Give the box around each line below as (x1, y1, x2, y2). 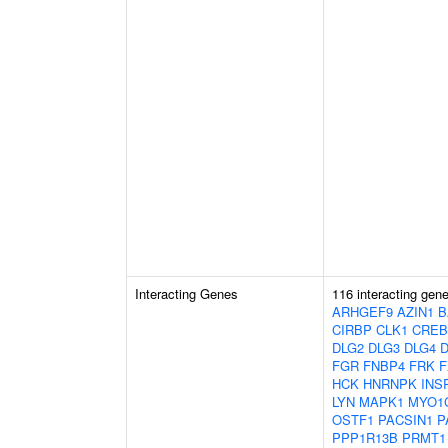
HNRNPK (363, 374, 417, 393)
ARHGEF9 (332, 302, 393, 321)
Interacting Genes (135, 284, 238, 303)
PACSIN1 (378, 410, 433, 429)
